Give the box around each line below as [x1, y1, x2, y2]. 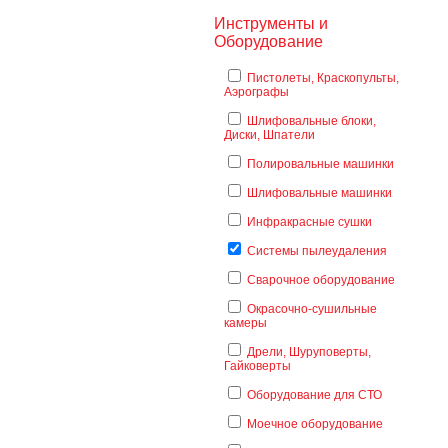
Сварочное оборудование [247, 273, 395, 287]
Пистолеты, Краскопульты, [247, 71, 399, 85]
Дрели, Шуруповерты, [247, 345, 371, 359]
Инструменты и [214, 15, 328, 32]
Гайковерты [224, 359, 291, 373]
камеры [224, 316, 267, 330]
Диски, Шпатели [224, 128, 315, 142]
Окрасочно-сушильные [247, 302, 377, 316]
